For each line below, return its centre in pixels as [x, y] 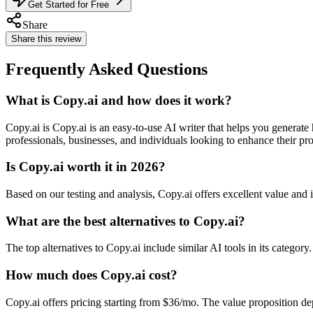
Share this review [46, 39]
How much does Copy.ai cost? [92, 275]
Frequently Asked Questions [107, 69]
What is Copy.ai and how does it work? [119, 100]
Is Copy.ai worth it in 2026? [86, 167]
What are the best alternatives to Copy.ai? [125, 221]
